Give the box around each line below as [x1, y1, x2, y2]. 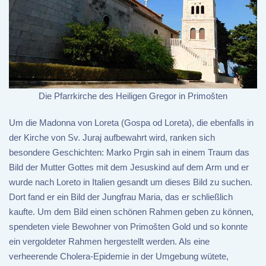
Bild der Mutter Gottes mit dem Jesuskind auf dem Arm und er [9, 162, 249, 173]
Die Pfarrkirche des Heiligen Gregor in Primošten [39, 91, 227, 102]
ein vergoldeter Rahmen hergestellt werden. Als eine [9, 236, 210, 247]
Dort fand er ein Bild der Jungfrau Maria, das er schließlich [9, 192, 233, 202]
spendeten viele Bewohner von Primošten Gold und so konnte [9, 221, 248, 232]
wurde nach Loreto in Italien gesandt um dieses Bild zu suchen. [9, 177, 252, 188]
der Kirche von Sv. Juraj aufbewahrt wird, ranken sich [9, 132, 215, 143]
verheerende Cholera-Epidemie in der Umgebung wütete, [9, 251, 229, 262]
